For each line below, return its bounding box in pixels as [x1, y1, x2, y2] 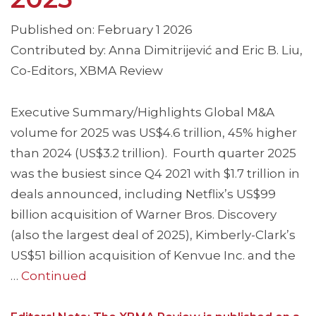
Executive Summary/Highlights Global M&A [11, 105, 274, 120]
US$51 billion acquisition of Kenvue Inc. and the [11, 248, 296, 263]
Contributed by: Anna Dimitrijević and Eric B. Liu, [11, 43, 303, 58]
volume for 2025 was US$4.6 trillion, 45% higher [11, 126, 297, 140]
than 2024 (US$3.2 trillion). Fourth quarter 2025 [11, 146, 296, 161]
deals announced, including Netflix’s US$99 [11, 187, 276, 202]
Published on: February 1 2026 [11, 23, 193, 37]
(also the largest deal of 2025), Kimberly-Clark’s [11, 228, 296, 243]
